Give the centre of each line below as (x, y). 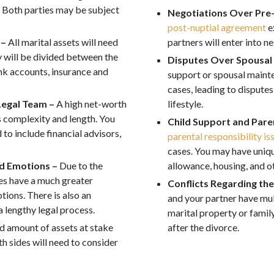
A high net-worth (91, 104)
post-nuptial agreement (217, 27)
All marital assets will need (63, 42)
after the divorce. (203, 227)
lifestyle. (185, 104)
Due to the (81, 165)
